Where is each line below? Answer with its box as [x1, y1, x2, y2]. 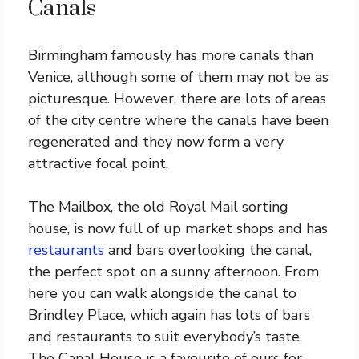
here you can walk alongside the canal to [28, 284, 296, 303]
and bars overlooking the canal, [104, 240, 312, 260]
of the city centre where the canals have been [28, 111, 329, 130]
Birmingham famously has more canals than [28, 46, 313, 65]
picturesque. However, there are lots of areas [28, 89, 326, 108]
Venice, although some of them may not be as [28, 67, 329, 87]
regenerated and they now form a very [28, 132, 284, 151]
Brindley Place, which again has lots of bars [28, 305, 310, 325]
